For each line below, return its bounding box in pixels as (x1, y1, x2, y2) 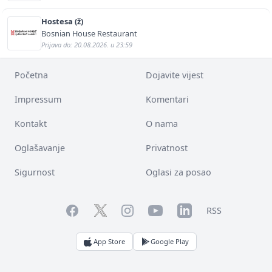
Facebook (64, 203, 104, 215)
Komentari (146, 93, 189, 105)
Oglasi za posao (146, 166, 211, 178)
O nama (146, 117, 178, 129)
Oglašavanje (15, 141, 65, 154)
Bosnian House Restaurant (41, 27, 137, 39)
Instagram (121, 204, 163, 216)
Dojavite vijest (146, 69, 203, 81)
